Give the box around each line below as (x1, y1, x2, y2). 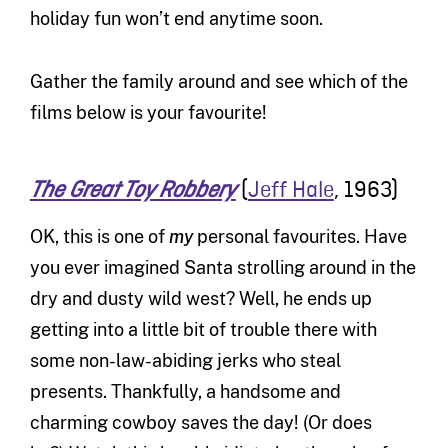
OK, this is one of (29, 226, 169, 248)
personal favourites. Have (192, 226, 407, 248)
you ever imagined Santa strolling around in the (29, 257, 416, 279)
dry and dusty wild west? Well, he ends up (29, 288, 372, 310)
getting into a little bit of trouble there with (29, 319, 377, 341)
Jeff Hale (247, 177, 334, 206)
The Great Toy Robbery (29, 178, 236, 203)
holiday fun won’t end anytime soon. (29, 8, 323, 30)
